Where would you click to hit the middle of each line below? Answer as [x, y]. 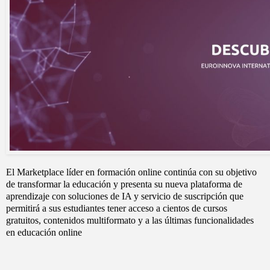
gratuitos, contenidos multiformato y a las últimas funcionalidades [130, 221]
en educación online [44, 233]
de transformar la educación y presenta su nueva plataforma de [124, 184]
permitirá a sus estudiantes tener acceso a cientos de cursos [117, 209]
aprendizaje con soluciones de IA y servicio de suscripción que [125, 196]
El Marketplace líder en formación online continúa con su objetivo [131, 172]
